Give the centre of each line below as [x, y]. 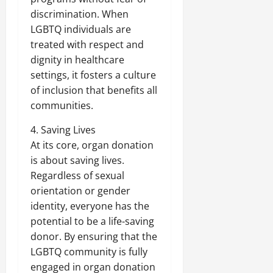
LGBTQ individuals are [81, 29]
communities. [62, 105]
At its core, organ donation [92, 145]
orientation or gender [80, 190]
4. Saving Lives [63, 129]
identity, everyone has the [90, 206]
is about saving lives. [77, 160]
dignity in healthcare [77, 59]
